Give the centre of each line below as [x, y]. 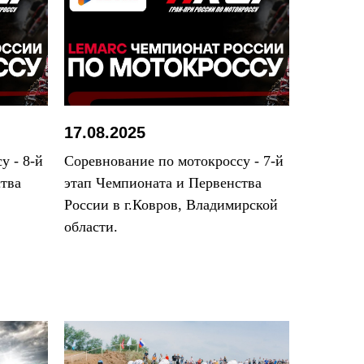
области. [91, 226]
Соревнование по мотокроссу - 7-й [174, 160]
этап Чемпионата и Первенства [163, 182]
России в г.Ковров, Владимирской [171, 204]
